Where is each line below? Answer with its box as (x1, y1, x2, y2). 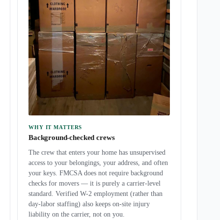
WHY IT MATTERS (28, 124, 82, 130)
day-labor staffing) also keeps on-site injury (28, 200, 150, 208)
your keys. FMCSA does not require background (28, 169, 163, 177)
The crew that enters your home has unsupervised (28, 149, 165, 156)
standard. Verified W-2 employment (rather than (28, 190, 163, 197)
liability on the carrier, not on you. (28, 211, 125, 218)
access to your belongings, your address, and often (28, 159, 168, 166)
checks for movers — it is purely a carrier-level (28, 180, 161, 187)
